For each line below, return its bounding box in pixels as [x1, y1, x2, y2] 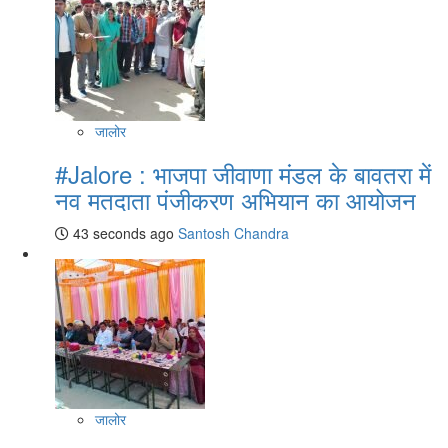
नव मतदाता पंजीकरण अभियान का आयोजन [55, 182, 416, 218]
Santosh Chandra [178, 223, 289, 244]
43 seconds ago [69, 223, 174, 244]
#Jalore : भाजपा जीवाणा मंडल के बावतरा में [55, 156, 431, 192]
